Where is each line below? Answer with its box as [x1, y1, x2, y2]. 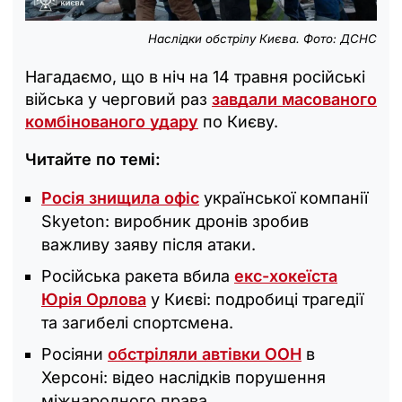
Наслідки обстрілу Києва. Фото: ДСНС [148, 31, 377, 47]
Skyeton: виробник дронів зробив [41, 212, 309, 232]
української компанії [199, 188, 368, 208]
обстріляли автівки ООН [108, 345, 301, 364]
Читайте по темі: [25, 150, 161, 170]
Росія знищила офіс [41, 188, 199, 208]
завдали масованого [212, 90, 377, 109]
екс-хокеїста [234, 267, 337, 286]
